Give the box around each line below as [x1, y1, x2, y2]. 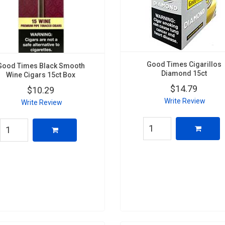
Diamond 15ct [161, 69, 207, 77]
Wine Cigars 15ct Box [6, 70, 76, 79]
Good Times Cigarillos [146, 60, 221, 68]
